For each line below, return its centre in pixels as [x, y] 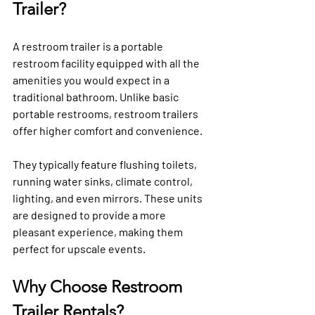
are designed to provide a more [90, 214]
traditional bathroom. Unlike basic [97, 96]
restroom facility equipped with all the [107, 63]
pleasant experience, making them [99, 231]
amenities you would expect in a [92, 79]
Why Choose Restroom [99, 286]
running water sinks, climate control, [104, 181]
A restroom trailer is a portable [89, 46]
